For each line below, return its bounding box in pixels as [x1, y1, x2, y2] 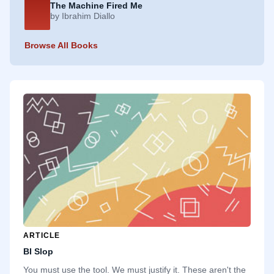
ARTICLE [23, 232, 61, 240]
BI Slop [23, 246, 53, 257]
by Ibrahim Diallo [50, 12, 115, 21]
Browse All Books [24, 40, 98, 51]
